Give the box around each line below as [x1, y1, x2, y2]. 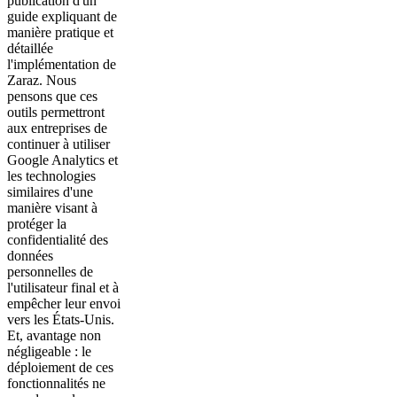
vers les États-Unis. [7, 311, 114, 327]
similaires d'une [7, 183, 93, 199]
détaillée [7, 40, 53, 56]
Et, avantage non [7, 327, 101, 343]
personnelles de [7, 263, 93, 279]
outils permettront [7, 104, 105, 120]
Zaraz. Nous [7, 72, 76, 88]
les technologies [7, 167, 96, 183]
